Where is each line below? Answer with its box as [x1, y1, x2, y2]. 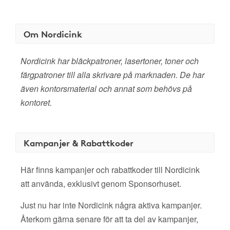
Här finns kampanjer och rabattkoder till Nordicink [21, 164, 200, 176]
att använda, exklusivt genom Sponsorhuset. [21, 178, 181, 189]
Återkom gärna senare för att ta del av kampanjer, [21, 213, 198, 225]
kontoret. [21, 97, 52, 108]
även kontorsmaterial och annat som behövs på [21, 83, 192, 94]
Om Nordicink [24, 27, 82, 40]
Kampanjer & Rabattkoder [24, 136, 133, 149]
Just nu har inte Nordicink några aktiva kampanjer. [21, 199, 202, 211]
